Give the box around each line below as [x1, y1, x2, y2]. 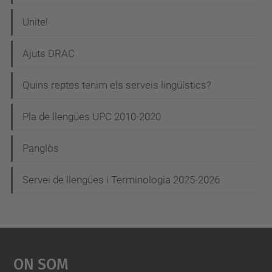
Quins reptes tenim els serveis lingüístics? [22, 78, 211, 91]
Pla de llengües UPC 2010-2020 [22, 110, 161, 123]
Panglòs [22, 141, 59, 154]
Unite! [22, 15, 48, 28]
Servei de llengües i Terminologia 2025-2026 [22, 173, 220, 186]
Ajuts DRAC [22, 47, 75, 59]
